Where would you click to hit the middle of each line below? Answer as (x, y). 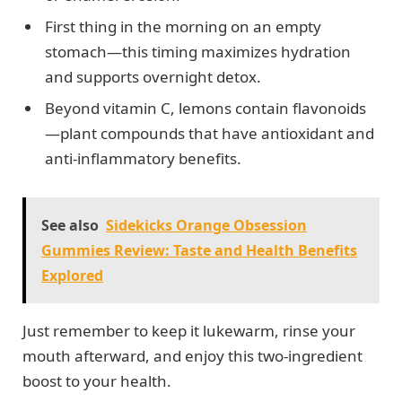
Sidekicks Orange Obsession (206, 225)
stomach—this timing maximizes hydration (198, 51)
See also (70, 225)
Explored (72, 275)
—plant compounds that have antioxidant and (210, 134)
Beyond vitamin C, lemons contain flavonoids (205, 109)
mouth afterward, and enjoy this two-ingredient (192, 355)
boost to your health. (97, 380)
